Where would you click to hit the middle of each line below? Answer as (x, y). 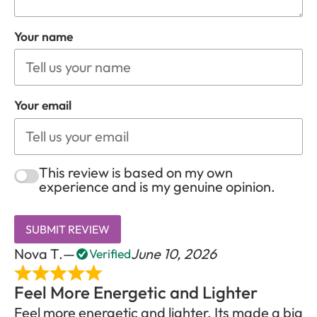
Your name (44, 37)
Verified (110, 253)
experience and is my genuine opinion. (157, 186)
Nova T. (39, 253)
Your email (43, 105)
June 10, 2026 (174, 253)
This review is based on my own (136, 172)
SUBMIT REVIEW (68, 229)
